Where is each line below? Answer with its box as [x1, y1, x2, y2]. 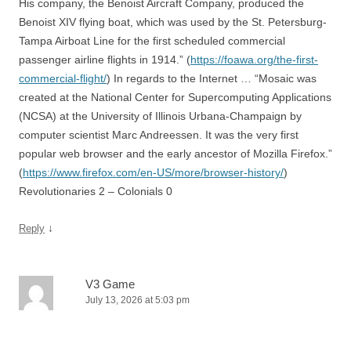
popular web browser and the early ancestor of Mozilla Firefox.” [19, 147, 332, 160]
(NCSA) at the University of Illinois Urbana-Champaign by [19, 109, 302, 122]
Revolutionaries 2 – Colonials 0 [19, 184, 172, 197]
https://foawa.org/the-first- [190, 52, 318, 66]
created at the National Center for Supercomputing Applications [19, 90, 331, 103]
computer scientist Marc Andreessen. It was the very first [19, 128, 299, 141]
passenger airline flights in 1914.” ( [19, 52, 190, 66]
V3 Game [85, 277, 135, 291]
